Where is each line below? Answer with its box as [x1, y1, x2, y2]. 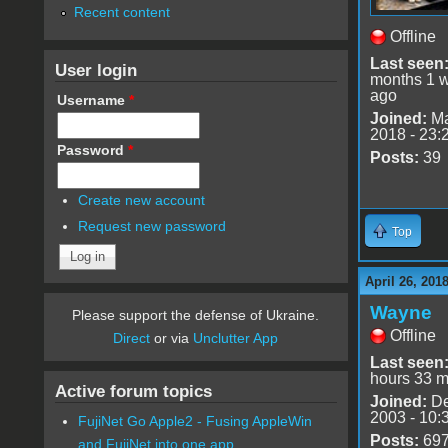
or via [150, 330, 194, 347]
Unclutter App [193, 330, 279, 347]
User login [54, 59, 137, 80]
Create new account [78, 191, 206, 208]
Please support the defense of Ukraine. [72, 307, 320, 324]
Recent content [73, 3, 170, 20]
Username [56, 91, 129, 108]
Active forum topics [54, 381, 212, 402]
